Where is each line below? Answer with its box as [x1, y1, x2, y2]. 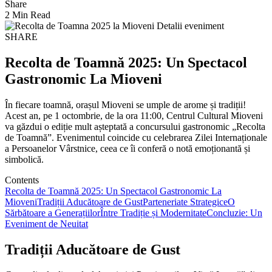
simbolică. [5, 154, 44, 165]
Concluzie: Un [206, 207, 262, 218]
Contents [5, 174, 39, 185]
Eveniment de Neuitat [5, 218, 88, 229]
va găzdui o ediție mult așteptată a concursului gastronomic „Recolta [5, 121, 265, 132]
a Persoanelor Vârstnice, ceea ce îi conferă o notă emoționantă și [5, 143, 250, 154]
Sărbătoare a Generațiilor [5, 207, 100, 218]
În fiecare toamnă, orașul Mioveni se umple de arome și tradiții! [5, 99, 246, 110]
